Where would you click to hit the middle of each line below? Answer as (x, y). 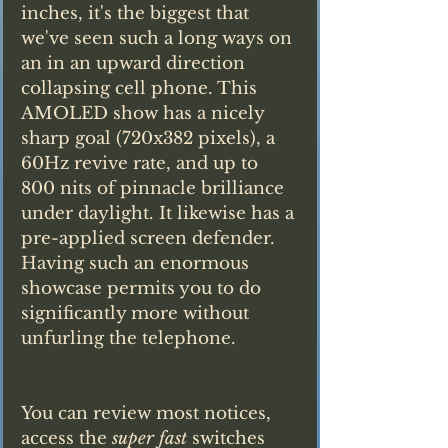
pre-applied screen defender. (150, 238)
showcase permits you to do (143, 288)
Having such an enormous (137, 263)
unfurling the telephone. (128, 338)
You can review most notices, (148, 413)
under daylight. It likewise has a (160, 213)
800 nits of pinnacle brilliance (155, 188)
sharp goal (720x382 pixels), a (150, 138)
